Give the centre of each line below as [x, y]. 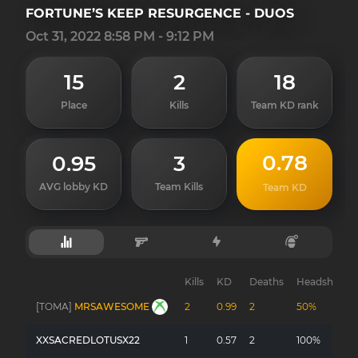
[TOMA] [54, 306]
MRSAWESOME [112, 306]
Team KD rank [284, 105]
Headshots [322, 282]
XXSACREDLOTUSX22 [88, 340]
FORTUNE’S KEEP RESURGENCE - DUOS [160, 13]
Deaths [267, 282]
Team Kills [179, 187]
